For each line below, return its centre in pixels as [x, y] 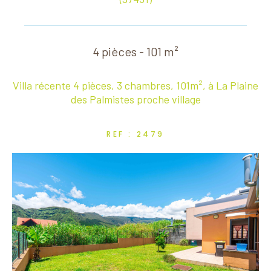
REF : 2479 [135, 134]
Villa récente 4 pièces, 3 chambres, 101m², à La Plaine [135, 85]
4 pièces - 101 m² [135, 51]
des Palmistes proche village [135, 99]
